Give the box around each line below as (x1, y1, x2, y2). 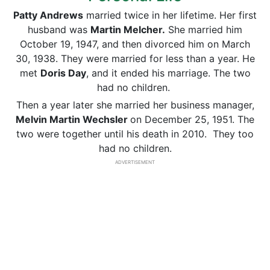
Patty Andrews (13, 9, 83, 21)
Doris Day (40, 67, 86, 79)
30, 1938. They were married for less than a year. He (15, 52, 255, 64)
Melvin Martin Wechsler (16, 113, 130, 125)
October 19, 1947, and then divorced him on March (20, 38, 250, 50)
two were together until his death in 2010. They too (16, 128, 254, 140)
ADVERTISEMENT (115, 159, 155, 165)
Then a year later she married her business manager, (16, 99, 254, 111)
